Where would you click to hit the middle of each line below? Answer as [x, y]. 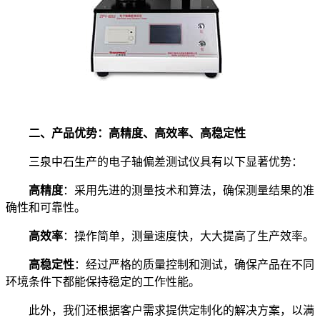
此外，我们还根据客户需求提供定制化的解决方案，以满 [160, 310]
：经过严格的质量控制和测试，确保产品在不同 [194, 264]
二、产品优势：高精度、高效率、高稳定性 [126, 133]
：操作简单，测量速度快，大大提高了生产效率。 [189, 236]
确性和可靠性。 [46, 207]
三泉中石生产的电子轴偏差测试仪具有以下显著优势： [154, 161]
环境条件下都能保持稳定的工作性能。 [103, 281]
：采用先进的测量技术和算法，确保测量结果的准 [189, 190]
